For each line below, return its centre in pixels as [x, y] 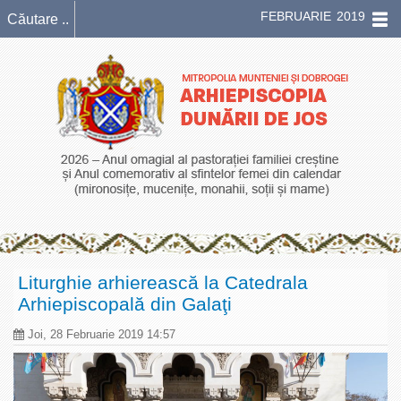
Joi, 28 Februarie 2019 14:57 [100, 334]
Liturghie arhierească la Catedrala [163, 282]
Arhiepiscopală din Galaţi [125, 304]
